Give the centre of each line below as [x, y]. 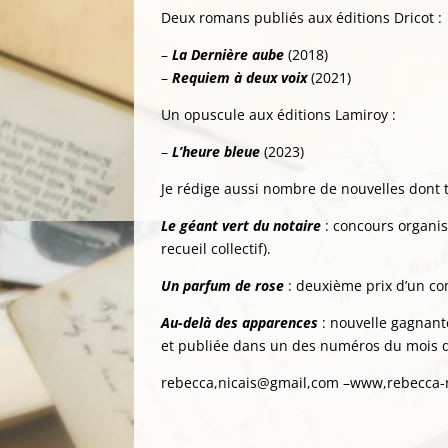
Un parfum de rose [223, 285]
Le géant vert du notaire [241, 225]
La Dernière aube [228, 54]
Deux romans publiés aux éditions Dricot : [302, 17]
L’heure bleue [216, 151]
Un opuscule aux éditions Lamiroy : [279, 114]
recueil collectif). [216, 248]
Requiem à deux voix [240, 77]
